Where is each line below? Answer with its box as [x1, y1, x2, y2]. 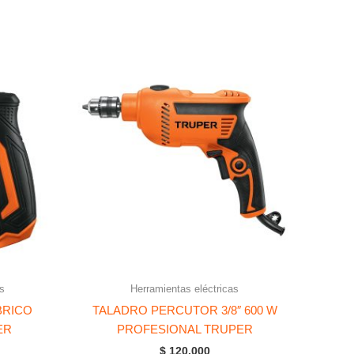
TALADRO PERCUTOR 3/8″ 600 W [92, 303, 277, 317]
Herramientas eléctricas [130, 283, 239, 296]
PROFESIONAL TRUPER [116, 322, 253, 336]
